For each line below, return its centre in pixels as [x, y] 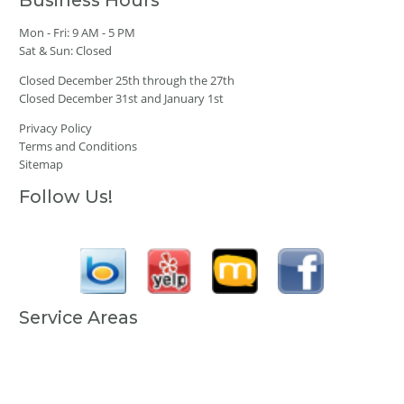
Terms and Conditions [78, 147]
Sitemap [41, 165]
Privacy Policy [56, 129]
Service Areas [79, 317]
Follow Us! [66, 197]
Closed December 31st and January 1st [122, 99]
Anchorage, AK [58, 349]
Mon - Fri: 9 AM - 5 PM [78, 33]
